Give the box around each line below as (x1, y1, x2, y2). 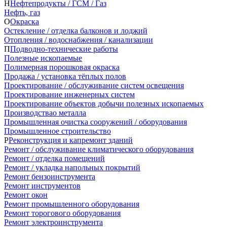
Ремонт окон (4, 190, 48, 199)
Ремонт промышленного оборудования (4, 199, 139, 208)
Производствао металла (4, 108, 86, 117)
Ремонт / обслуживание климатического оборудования (4, 144, 194, 154)
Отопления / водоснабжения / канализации (4, 35, 153, 44)
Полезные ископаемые (4, 53, 82, 62)
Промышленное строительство (4, 126, 111, 135)
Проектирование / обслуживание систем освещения (4, 81, 184, 90)
